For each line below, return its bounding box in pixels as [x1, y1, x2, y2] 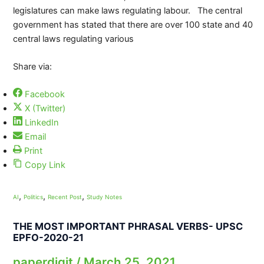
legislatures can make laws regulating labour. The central [12, 5, 242, 16]
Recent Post [47, 193, 82, 201]
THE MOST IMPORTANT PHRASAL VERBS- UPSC [12, 220, 243, 232]
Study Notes [86, 193, 122, 201]
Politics [23, 193, 43, 201]
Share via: [12, 61, 52, 72]
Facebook [24, 89, 65, 100]
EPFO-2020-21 [12, 231, 84, 243]
